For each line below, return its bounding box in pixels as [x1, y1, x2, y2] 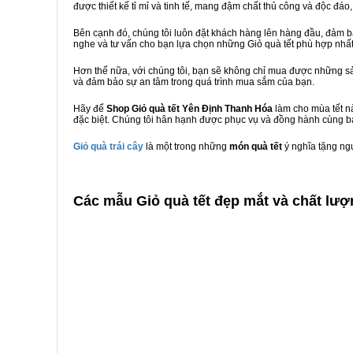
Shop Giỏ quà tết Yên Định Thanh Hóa [106, 103, 273, 114]
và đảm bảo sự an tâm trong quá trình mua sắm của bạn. [73, 76, 314, 87]
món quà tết [229, 141, 284, 152]
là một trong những [143, 141, 229, 152]
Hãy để [73, 103, 106, 114]
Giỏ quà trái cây [73, 141, 143, 152]
